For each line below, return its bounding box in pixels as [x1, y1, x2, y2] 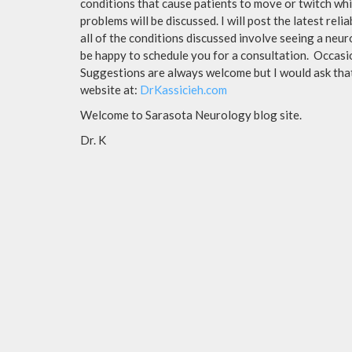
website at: [80, 82, 140, 97]
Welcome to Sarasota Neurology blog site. [80, 107, 302, 122]
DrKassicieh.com [140, 82, 227, 97]
